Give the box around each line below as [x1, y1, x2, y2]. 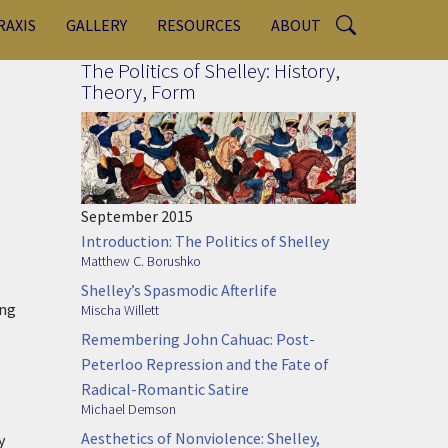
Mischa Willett [81, 300, 159, 319]
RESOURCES [157, 15, 241, 35]
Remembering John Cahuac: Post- [81, 328, 315, 349]
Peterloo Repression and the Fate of [81, 353, 329, 374]
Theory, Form [81, 78, 196, 105]
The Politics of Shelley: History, [81, 57, 340, 84]
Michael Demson [81, 399, 176, 418]
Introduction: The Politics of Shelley [81, 230, 329, 251]
